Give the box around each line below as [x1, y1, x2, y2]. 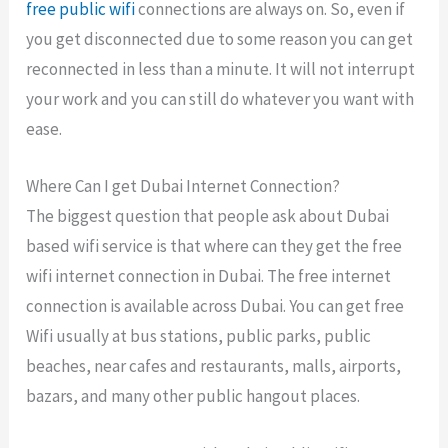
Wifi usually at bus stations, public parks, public [26, 325, 372, 348]
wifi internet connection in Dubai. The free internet [26, 265, 392, 288]
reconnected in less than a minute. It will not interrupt [26, 58, 416, 81]
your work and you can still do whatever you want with [26, 88, 415, 111]
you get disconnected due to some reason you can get [26, 28, 414, 51]
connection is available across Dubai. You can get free [26, 295, 405, 318]
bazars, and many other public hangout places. [26, 385, 361, 408]
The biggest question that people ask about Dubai [26, 205, 390, 228]
